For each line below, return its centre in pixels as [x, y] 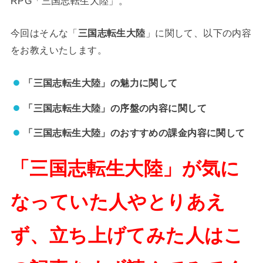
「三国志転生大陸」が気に [125, 168]
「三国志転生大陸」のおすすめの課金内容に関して [134, 133]
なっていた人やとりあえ [118, 202]
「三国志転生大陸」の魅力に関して [101, 83]
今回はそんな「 [44, 33]
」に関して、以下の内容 [198, 33]
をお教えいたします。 [59, 50]
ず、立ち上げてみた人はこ [127, 235]
